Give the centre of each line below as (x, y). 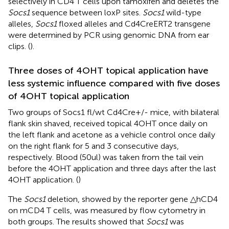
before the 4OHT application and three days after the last (112, 168)
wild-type (183, 12)
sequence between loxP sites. (86, 12)
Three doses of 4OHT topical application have (108, 70)
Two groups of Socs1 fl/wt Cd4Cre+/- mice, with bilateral (114, 112)
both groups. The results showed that (77, 221)
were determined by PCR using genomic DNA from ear (109, 35)
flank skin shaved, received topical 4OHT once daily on (108, 123)
